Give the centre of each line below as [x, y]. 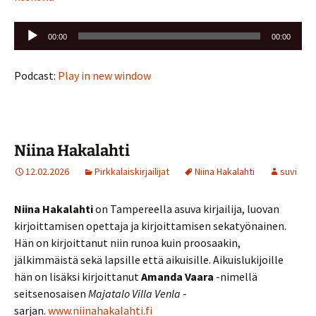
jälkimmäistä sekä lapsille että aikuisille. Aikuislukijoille [149, 259]
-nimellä [236, 276]
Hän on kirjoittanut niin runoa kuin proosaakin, [127, 242]
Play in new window [104, 75]
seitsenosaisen [51, 293]
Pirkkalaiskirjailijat [132, 171]
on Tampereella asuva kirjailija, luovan [186, 208]
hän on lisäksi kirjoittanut [78, 276]
